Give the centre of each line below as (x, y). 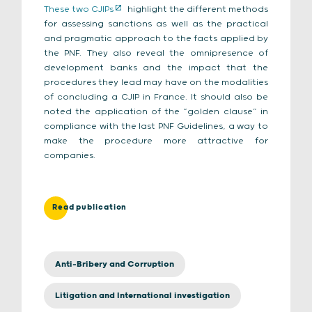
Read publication (90, 207)
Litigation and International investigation (142, 296)
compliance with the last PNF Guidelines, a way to (156, 126)
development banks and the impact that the (156, 68)
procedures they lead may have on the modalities (156, 83)
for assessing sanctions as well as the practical (156, 24)
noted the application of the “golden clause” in (156, 112)
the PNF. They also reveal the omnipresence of (156, 53)
